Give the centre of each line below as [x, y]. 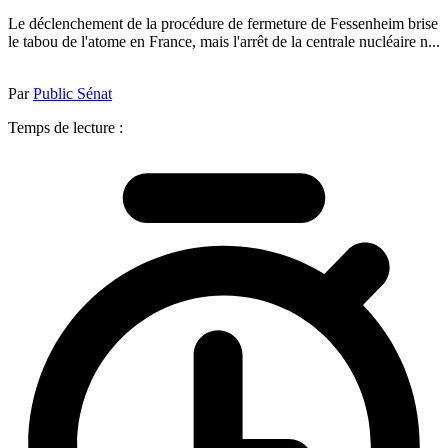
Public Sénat [72, 93]
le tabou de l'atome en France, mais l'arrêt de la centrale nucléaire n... [224, 41]
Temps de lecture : [65, 127]
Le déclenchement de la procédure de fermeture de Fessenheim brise [223, 23]
